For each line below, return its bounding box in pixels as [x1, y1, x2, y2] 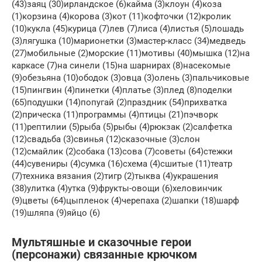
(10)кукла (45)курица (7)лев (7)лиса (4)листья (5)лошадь [12, 23, 244, 34]
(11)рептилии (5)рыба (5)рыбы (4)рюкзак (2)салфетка [12, 121, 232, 132]
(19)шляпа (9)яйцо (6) [12, 207, 100, 218]
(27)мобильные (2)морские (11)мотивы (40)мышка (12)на [12, 47, 250, 58]
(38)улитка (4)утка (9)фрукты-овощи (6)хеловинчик [12, 182, 222, 194]
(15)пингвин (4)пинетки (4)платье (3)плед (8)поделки [12, 84, 232, 95]
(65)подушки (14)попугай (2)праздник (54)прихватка [12, 96, 227, 108]
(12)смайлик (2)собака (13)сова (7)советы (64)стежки [12, 146, 233, 157]
